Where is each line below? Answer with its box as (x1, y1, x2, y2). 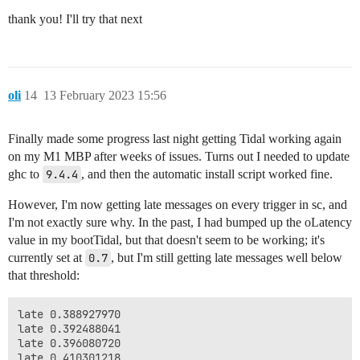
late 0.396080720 (18, 336, 121, 351)
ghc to (8, 167, 43, 182)
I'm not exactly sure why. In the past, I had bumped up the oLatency (8, 215, 352, 230)
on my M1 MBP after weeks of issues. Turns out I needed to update (8, 149, 350, 164)
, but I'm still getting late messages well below (111, 251, 342, 265)
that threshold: (8, 268, 80, 283)
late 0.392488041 (18, 321, 121, 337)
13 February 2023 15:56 (43, 88, 166, 103)
